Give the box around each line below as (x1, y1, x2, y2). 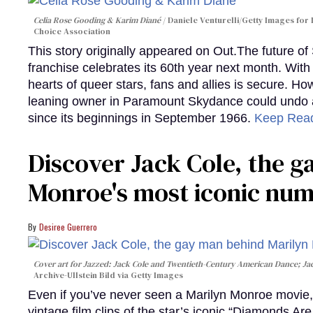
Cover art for (34, 259, 83, 270)
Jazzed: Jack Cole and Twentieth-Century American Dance (83, 259, 298, 270)
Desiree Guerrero (39, 220, 97, 233)
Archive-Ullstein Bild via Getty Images (34, 270, 183, 282)
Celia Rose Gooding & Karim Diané (34, 14, 161, 26)
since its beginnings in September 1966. (28, 110, 254, 125)
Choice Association (34, 25, 110, 37)
